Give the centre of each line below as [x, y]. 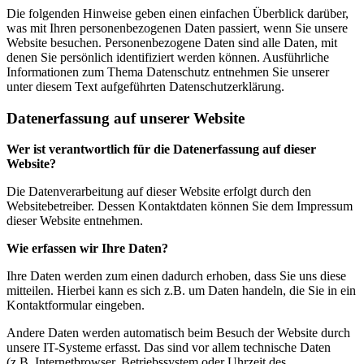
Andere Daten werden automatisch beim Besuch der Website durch [178, 333]
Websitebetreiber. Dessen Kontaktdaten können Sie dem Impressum [180, 206]
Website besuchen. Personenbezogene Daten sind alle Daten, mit [172, 42]
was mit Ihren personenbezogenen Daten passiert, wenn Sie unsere [177, 28]
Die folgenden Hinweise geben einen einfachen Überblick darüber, [178, 13]
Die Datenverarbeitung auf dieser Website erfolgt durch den [159, 192]
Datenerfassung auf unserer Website [126, 118]
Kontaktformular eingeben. [76, 305]
